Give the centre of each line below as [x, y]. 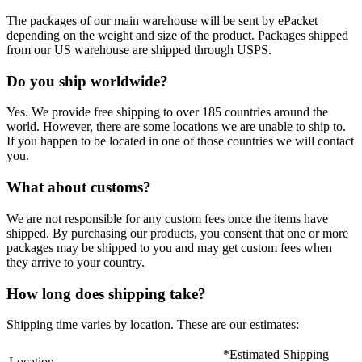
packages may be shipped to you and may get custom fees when [169, 247]
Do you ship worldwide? [87, 81]
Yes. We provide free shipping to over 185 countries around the [167, 112]
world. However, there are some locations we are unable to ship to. [176, 127]
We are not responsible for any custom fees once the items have [167, 218]
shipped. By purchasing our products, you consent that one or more [177, 233]
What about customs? [79, 187]
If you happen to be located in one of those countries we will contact [180, 141]
